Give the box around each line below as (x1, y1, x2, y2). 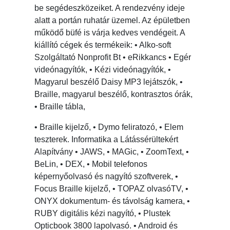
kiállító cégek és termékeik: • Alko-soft (34, 41, 171, 50)
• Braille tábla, (34, 102, 86, 111)
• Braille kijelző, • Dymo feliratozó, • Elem (34, 123, 184, 132)
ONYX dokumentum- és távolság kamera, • (34, 197, 190, 206)
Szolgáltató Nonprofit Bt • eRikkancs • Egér (34, 53, 191, 62)
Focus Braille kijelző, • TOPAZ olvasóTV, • (34, 184, 189, 194)
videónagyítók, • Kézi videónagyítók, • (34, 65, 171, 74)
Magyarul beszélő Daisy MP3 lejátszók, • (34, 78, 183, 87)
